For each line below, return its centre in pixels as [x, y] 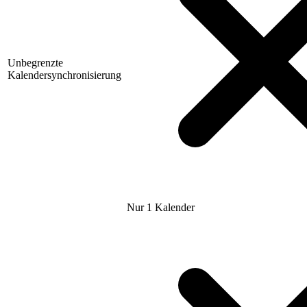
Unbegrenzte [35, 63]
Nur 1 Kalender [161, 208]
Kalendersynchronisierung [64, 75]
